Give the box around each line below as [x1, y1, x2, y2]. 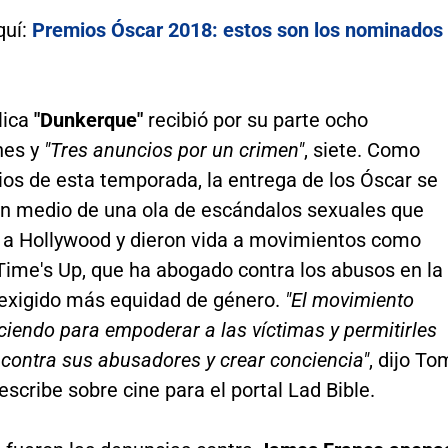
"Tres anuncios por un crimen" [43, 137, 304, 162]
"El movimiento [284, 287, 414, 312]
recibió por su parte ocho [142, 107, 368, 132]
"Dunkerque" [33, 107, 143, 132]
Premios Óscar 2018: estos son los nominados [31, 17, 443, 42]
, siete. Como [303, 137, 420, 162]
